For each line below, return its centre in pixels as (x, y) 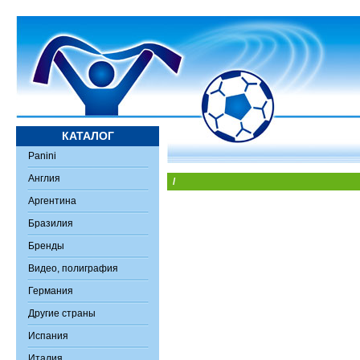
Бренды (46, 246)
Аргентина (52, 201)
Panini (42, 156)
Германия (51, 291)
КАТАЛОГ (88, 136)
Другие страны (62, 313)
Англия (44, 178)
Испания (48, 336)
